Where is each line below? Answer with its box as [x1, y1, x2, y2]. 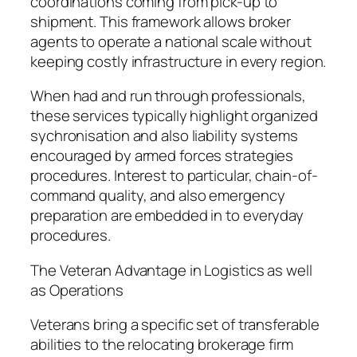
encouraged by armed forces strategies [30, 145, 294, 167]
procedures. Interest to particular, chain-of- [30, 165, 318, 186]
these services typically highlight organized [30, 105, 318, 127]
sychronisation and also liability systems [30, 125, 298, 147]
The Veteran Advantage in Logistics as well [30, 259, 312, 280]
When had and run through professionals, [30, 85, 307, 107]
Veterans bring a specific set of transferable [30, 314, 320, 335]
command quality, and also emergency [30, 185, 285, 206]
